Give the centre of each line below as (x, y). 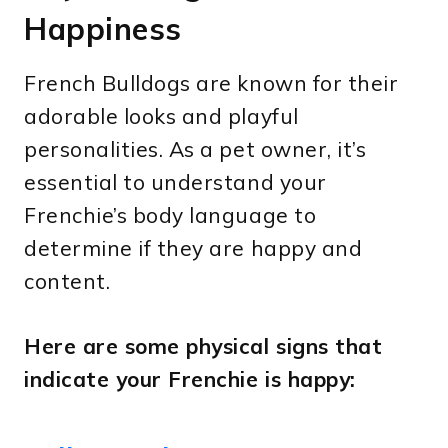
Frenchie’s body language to (170, 215)
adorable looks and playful (161, 116)
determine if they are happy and (193, 248)
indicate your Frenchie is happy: (190, 379)
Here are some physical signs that (203, 346)
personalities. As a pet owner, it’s (195, 149)
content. (67, 281)
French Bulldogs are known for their (211, 83)
